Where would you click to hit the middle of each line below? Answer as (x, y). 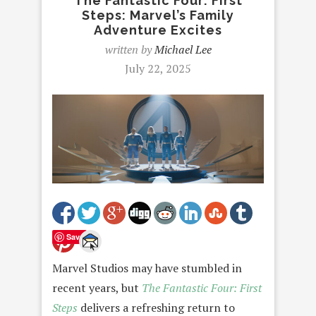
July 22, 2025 (158, 68)
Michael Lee (183, 49)
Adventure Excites (158, 30)
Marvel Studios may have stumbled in (147, 268)
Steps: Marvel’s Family (158, 15)
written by (129, 49)
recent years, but (97, 287)
